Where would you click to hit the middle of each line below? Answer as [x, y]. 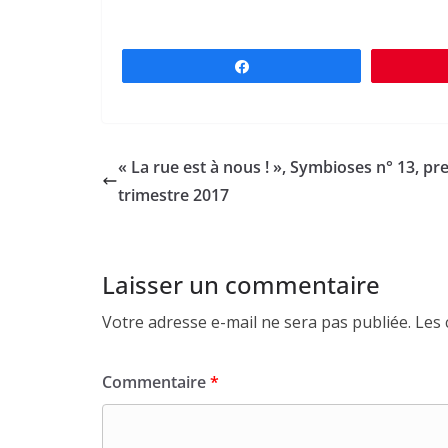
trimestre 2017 [173, 194]
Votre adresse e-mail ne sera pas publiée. [256, 321]
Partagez [288, 65]
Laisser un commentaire [241, 284]
